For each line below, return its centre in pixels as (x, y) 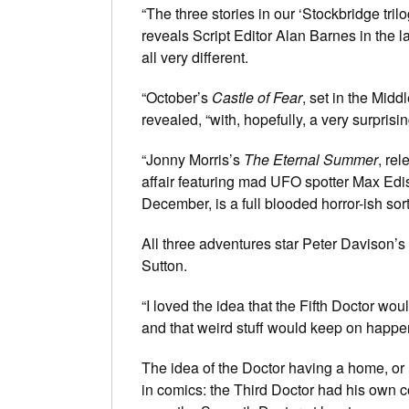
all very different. (195, 57)
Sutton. (164, 265)
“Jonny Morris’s (193, 159)
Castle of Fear (257, 97)
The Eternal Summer (311, 159)
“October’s (177, 97)
